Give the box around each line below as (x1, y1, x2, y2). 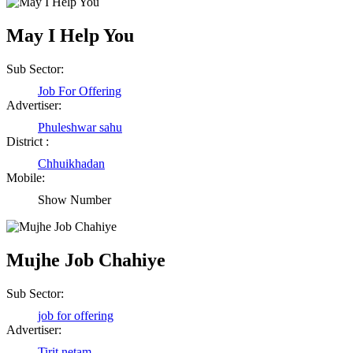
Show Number (38, 193, 111, 207)
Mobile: (6, 171, 45, 185)
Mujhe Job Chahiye (6, 250, 165, 271)
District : (6, 135, 49, 149)
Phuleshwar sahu (38, 121, 122, 135)
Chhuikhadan (38, 157, 105, 171)
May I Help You (6, 25, 134, 46)
